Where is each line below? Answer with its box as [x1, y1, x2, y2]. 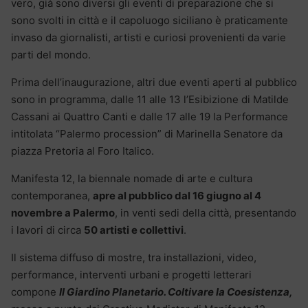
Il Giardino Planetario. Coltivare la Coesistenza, [59, 285, 293, 299]
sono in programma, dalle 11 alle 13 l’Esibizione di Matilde [11, 93, 289, 107]
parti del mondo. [11, 48, 91, 62]
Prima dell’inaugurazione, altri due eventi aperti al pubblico [11, 76, 297, 89]
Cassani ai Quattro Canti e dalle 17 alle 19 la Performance [11, 110, 288, 124]
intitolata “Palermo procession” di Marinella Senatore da [11, 127, 283, 141]
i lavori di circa [11, 223, 84, 237]
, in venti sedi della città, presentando [115, 206, 296, 220]
